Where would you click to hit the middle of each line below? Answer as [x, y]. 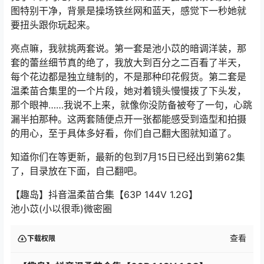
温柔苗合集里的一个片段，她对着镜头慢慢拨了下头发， [128, 90]
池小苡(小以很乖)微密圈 [61, 208]
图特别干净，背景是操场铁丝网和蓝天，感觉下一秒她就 [128, 10]
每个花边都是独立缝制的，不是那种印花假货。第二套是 [128, 76]
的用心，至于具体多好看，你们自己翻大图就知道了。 [124, 133]
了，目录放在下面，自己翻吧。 [77, 171]
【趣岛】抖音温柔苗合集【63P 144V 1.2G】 [104, 194]
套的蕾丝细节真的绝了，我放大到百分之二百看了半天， [128, 62]
